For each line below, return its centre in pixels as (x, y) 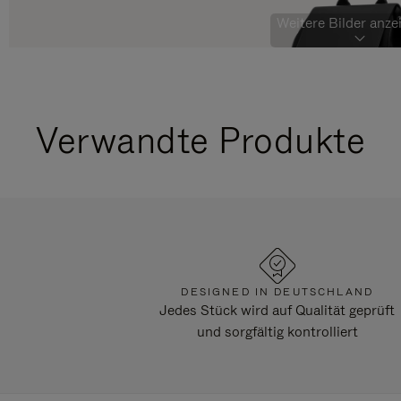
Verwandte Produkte (200, 141)
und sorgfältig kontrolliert (277, 332)
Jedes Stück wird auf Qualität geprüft (277, 311)
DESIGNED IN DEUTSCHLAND (277, 292)
